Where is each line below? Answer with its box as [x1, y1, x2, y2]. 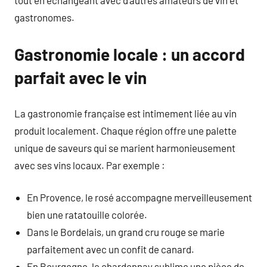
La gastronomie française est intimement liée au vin [14, 107, 237, 119]
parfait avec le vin [14, 67, 147, 88]
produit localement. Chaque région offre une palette [14, 124, 237, 136]
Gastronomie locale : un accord [14, 44, 245, 64]
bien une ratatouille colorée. [27, 209, 148, 221]
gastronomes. [14, 11, 74, 23]
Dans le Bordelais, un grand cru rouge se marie [27, 226, 225, 238]
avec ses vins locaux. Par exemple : [14, 159, 165, 171]
